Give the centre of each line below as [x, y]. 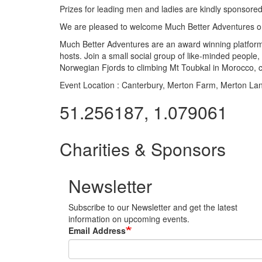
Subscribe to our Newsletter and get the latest [153, 207]
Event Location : [89, 85]
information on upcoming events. [129, 218]
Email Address [97, 230]
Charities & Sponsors [143, 149]
